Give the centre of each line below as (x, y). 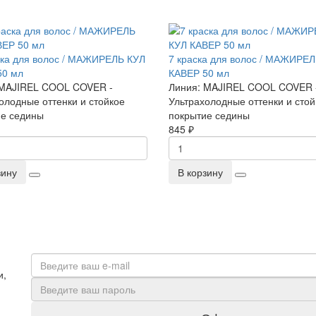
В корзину (200, 172)
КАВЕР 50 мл (199, 73)
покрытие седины (209, 115)
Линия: (186, 87)
